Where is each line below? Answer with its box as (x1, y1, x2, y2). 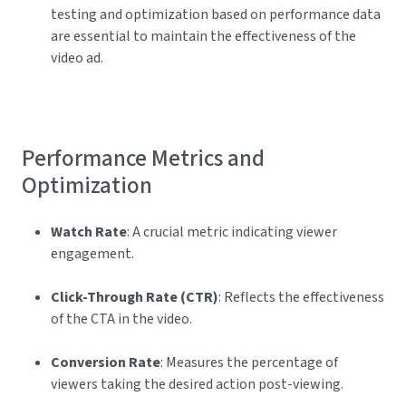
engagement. (51, 244, 134, 265)
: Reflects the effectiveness (218, 287, 384, 308)
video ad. (51, 48, 103, 69)
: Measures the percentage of (160, 353, 338, 373)
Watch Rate (51, 222, 127, 243)
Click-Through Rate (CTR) (51, 287, 218, 308)
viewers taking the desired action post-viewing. (51, 374, 343, 395)
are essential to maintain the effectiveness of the (51, 26, 356, 47)
